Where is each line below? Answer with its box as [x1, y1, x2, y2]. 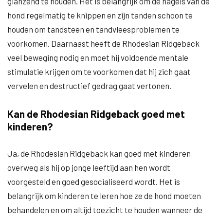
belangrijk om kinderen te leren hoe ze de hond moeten [7, 191, 201, 200]
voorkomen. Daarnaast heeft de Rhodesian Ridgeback [7, 38, 200, 48]
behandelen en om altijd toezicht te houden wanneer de [7, 205, 202, 215]
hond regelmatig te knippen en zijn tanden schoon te [7, 10, 193, 20]
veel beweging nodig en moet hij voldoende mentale [7, 53, 188, 62]
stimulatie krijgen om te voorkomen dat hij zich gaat [7, 67, 191, 76]
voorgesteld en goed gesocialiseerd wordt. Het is [7, 177, 180, 186]
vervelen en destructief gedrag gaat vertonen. [7, 81, 171, 91]
